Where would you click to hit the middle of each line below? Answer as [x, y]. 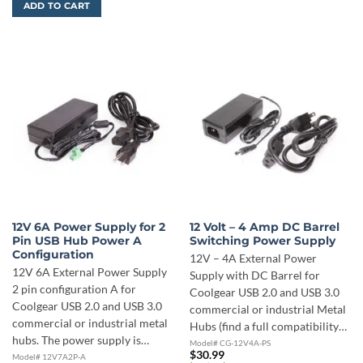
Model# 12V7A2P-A [49, 356]
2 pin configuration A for [74, 289]
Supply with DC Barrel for [254, 275]
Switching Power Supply [262, 241]
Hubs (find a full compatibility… [268, 326]
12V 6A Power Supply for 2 [88, 227]
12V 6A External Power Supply [89, 272]
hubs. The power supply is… [80, 340]
